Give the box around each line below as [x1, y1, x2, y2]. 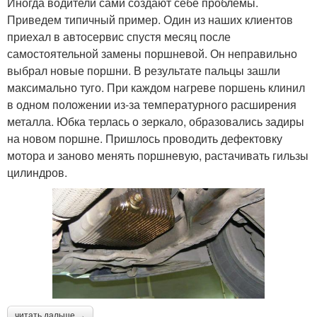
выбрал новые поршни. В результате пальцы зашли [7, 62, 280, 79]
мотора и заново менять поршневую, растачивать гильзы [7, 146, 309, 163]
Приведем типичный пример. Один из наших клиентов [7, 11, 293, 28]
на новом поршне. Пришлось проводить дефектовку [7, 129, 282, 146]
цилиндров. [7, 163, 67, 180]
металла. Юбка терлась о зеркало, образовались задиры [7, 113, 304, 129]
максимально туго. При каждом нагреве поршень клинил [7, 79, 305, 96]
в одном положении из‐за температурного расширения [7, 96, 296, 113]
